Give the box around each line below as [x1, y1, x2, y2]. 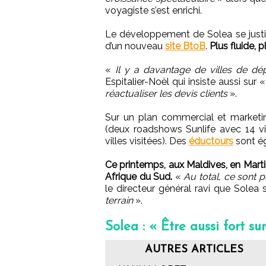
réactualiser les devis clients [105, 87, 227, 99]
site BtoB [165, 40, 205, 52]
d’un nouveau [105, 40, 165, 52]
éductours [189, 135, 233, 147]
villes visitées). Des [105, 135, 189, 147]
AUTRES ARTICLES [145, 243, 243, 255]
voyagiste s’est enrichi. [105, 4, 202, 16]
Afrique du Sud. [105, 170, 173, 182]
